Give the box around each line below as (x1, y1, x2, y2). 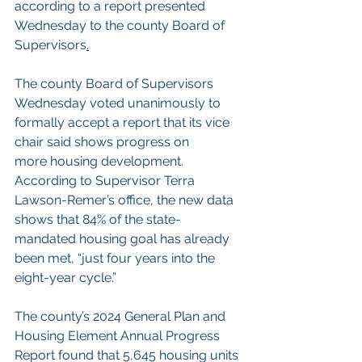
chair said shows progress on (15, 134, 192, 149)
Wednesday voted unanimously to (15, 95, 224, 111)
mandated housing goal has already (15, 231, 233, 246)
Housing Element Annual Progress (15, 328, 223, 343)
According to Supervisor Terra (15, 173, 198, 188)
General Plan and (124, 309, 229, 324)
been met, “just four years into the (15, 250, 218, 266)
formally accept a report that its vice (15, 115, 233, 130)
